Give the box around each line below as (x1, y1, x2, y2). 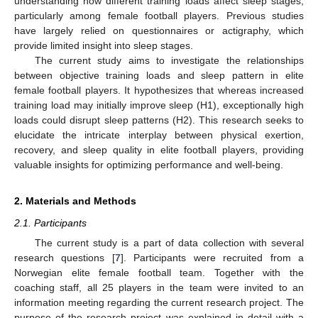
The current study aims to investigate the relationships (34, 54, 304, 66)
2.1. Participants (14, 216, 87, 229)
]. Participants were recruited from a (120, 252, 305, 263)
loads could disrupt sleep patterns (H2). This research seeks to (14, 114, 304, 126)
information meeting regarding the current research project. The (14, 297, 304, 308)
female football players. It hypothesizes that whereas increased (14, 84, 304, 96)
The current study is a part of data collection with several (34, 237, 304, 248)
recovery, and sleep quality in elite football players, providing (14, 143, 304, 155)
